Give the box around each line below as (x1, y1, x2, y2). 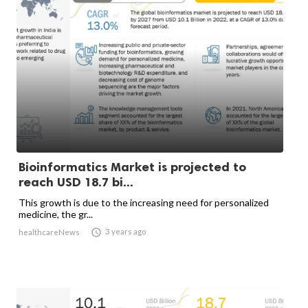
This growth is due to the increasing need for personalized (19, 197, 269, 209)
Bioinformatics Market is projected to (19, 159, 246, 175)
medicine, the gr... (19, 208, 93, 221)
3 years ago (105, 227, 146, 236)
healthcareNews (19, 228, 80, 237)
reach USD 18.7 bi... (19, 175, 133, 190)
